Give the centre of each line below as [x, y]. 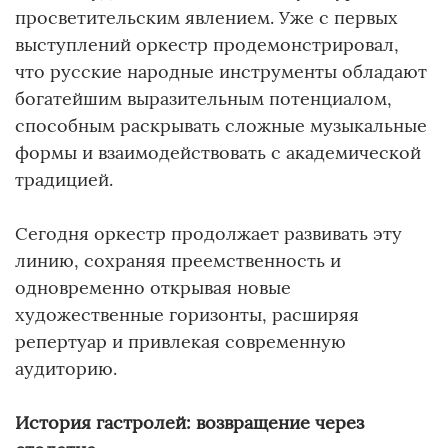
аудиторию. [66, 368]
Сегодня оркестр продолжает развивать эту [208, 233]
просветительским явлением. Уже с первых [206, 17]
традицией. [64, 179]
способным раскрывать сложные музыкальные [221, 125]
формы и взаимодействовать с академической [218, 152]
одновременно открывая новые [153, 287]
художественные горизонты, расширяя [187, 314]
